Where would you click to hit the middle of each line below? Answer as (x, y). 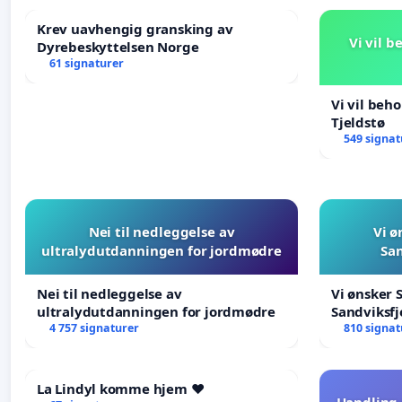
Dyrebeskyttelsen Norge (118, 46)
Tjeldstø (358, 122)
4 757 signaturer (94, 328)
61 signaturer (86, 63)
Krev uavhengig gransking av (135, 28)
